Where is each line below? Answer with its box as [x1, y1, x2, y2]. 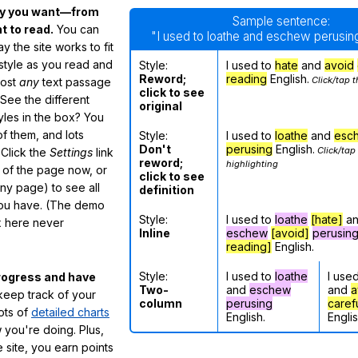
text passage [39, 75, 111, 89]
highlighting [226, 158, 278, 170]
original [139, 99, 182, 113]
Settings [50, 145, 93, 160]
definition [139, 183, 194, 197]
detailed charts [31, 304, 109, 319]
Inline [139, 226, 170, 241]
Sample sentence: [232, 14, 330, 30]
